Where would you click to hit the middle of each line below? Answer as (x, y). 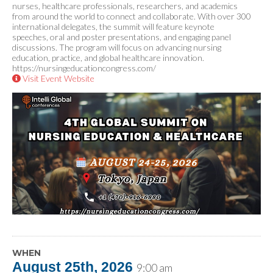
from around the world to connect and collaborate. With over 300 (132, 16)
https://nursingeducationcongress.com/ (84, 68)
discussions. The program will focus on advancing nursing (117, 47)
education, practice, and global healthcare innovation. (108, 58)
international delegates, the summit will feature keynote (113, 27)
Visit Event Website (58, 78)
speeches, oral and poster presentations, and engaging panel (122, 37)
